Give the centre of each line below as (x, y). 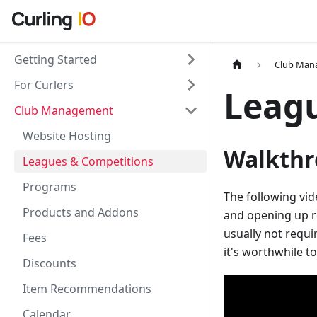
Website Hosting (67, 136)
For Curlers (44, 85)
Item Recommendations (87, 289)
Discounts (50, 263)
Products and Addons (81, 212)
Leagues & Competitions (88, 161)
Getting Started (56, 59)
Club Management (64, 110)
